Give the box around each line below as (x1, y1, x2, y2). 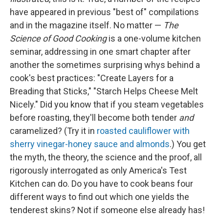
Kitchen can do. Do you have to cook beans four (10, 178, 193, 189)
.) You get (170, 139, 206, 150)
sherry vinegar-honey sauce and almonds (10, 139, 170, 150)
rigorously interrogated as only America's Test (10, 165, 187, 176)
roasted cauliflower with (97, 126, 190, 136)
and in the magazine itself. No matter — (10, 20, 163, 31)
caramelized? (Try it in (10, 126, 97, 136)
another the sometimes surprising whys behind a (10, 60, 200, 70)
